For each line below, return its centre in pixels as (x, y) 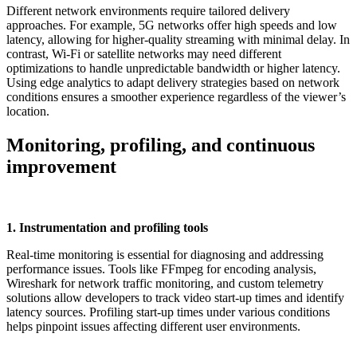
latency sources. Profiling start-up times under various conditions (168, 312)
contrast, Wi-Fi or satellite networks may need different (144, 53)
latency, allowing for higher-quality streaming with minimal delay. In (178, 39)
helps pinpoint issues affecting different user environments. (153, 326)
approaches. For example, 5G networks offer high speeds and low (172, 25)
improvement (61, 166)
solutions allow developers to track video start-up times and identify (175, 297)
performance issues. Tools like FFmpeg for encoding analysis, (161, 269)
